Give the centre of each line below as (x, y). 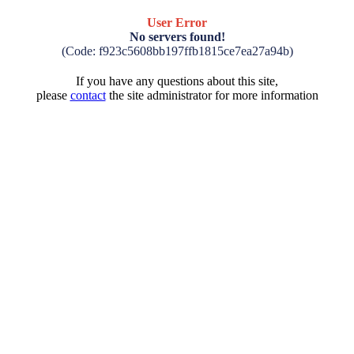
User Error (177, 23)
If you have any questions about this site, (177, 81)
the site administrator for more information (212, 95)
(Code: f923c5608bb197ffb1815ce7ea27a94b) (177, 51)
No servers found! (177, 37)
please (53, 95)
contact (88, 95)
